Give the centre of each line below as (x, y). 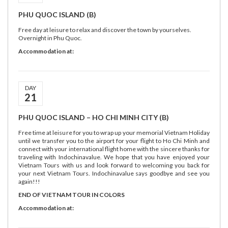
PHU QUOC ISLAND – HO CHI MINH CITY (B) (94, 117)
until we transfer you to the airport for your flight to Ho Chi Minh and (114, 141)
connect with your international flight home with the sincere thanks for (114, 149)
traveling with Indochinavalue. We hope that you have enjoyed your (114, 157)
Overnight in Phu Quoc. (50, 38)
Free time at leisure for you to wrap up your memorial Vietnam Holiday (114, 133)
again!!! (29, 181)
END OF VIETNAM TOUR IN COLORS (72, 195)
